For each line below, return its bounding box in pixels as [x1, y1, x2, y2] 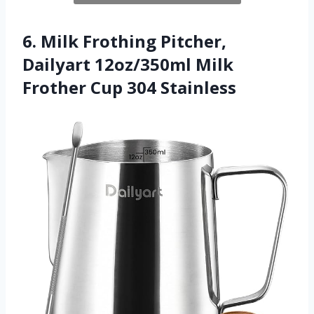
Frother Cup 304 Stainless [22, 75, 236, 99]
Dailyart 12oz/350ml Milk [22, 52, 233, 76]
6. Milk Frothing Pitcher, [22, 29, 226, 53]
